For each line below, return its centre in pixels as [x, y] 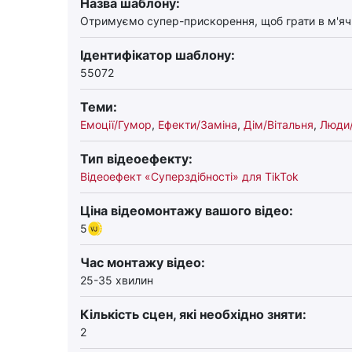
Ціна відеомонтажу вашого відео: [187, 211]
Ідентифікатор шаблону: [158, 55]
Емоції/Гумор [116, 125]
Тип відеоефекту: [136, 159]
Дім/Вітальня [279, 125]
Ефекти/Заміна [198, 125]
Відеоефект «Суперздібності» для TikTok [189, 176]
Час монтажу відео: [143, 262]
